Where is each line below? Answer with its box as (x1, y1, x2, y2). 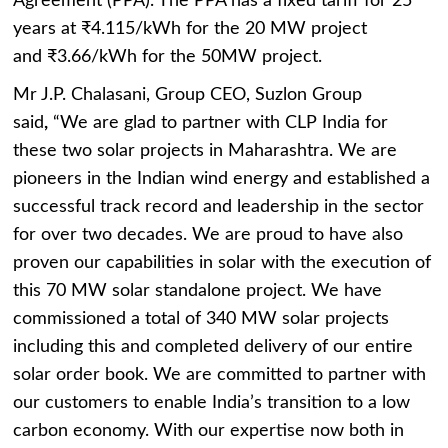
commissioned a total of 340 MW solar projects (13, 310, 390, 329)
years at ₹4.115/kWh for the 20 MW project (13, 20, 368, 39)
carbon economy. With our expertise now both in (13, 422, 405, 441)
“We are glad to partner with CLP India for (48, 114, 389, 133)
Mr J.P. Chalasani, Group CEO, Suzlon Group (13, 86, 363, 105)
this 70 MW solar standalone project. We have (13, 282, 383, 301)
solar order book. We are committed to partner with (13, 366, 427, 385)
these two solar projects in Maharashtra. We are (13, 142, 398, 161)
